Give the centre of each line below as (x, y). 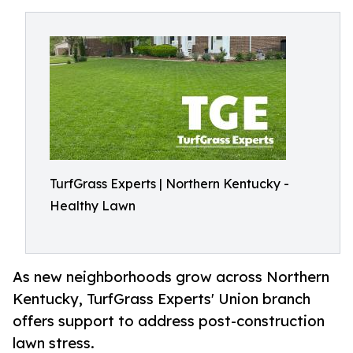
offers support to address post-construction (169, 321)
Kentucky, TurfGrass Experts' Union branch (162, 299)
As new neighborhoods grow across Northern (171, 277)
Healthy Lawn (93, 206)
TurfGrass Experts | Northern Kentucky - (169, 184)
